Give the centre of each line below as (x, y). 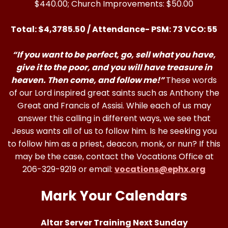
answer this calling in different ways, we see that (114, 118)
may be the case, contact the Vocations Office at (114, 156)
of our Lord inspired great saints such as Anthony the (114, 93)
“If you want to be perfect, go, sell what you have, (114, 55)
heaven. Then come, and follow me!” (89, 80)
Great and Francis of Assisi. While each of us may (114, 106)
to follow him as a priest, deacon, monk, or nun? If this (114, 144)
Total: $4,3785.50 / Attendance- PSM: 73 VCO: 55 (114, 29)
